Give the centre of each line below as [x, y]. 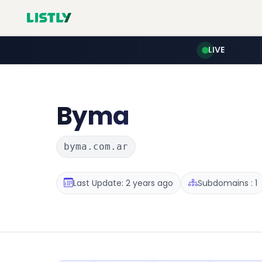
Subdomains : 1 [227, 183]
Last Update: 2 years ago [123, 183]
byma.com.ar [96, 146]
